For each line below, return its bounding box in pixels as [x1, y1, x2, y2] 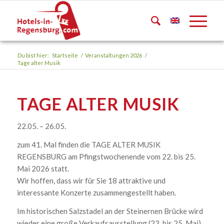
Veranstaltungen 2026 [84, 52, 142, 58]
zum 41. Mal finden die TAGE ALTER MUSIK [16, 139, 160, 149]
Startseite [51, 52, 78, 58]
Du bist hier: [17, 52, 49, 58]
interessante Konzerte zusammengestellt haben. [16, 187, 176, 197]
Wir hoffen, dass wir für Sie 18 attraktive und [16, 175, 165, 185]
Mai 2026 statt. [16, 163, 69, 173]
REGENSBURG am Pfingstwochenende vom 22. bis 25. [16, 151, 195, 161]
